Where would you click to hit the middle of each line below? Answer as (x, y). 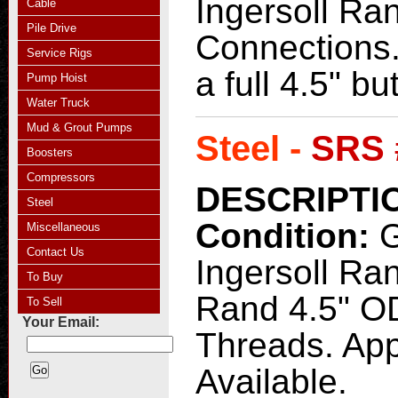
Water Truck (58, 103)
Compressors (61, 177)
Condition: (287, 236)
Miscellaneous (64, 227)
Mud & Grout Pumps (80, 127)
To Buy (45, 277)
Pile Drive (52, 28)
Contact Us (56, 252)
